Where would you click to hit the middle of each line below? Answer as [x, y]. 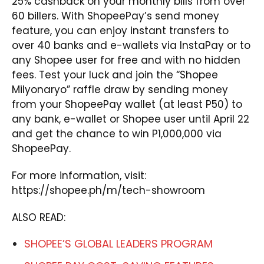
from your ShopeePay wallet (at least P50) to [127, 104]
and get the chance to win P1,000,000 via [117, 133]
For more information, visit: [79, 175]
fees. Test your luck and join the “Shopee [115, 75]
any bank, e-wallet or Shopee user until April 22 [131, 119]
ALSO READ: [39, 217]
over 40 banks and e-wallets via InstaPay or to [131, 45]
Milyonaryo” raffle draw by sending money [120, 89]
